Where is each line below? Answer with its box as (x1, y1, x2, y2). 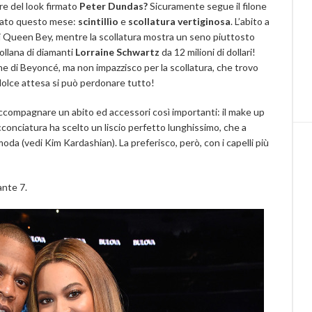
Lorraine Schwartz (75, 46, 159, 58)
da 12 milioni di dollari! (159, 46, 256, 58)
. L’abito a (231, 15, 270, 27)
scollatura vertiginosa (128, 15, 231, 27)
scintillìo (78, 15, 118, 27)
